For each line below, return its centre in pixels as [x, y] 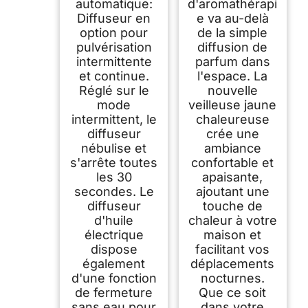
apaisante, [233, 177]
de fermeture [114, 292]
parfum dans [232, 61]
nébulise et [114, 148]
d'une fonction [114, 278]
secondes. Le [114, 191]
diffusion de [233, 47]
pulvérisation [114, 47]
